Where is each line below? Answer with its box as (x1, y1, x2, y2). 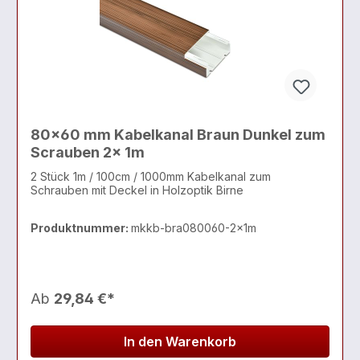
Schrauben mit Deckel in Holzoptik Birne (31, 183, 243, 198)
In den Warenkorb (124, 333, 236, 350)
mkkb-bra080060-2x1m (131, 221, 256, 235)
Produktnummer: (31, 221, 131, 235)
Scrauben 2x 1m (103, 143, 145, 161)
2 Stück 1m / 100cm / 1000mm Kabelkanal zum (31, 170, 271, 184)
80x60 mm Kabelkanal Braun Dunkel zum (31, 125, 325, 143)
